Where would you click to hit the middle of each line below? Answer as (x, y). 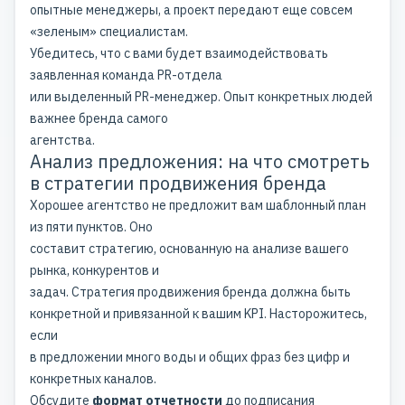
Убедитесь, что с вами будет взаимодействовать (179, 54)
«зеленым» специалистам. (109, 32)
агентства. (62, 141)
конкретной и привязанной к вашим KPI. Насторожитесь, (198, 314)
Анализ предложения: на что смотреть (200, 162)
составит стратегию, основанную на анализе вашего (189, 249)
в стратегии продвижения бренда (178, 184)
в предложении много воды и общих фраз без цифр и (190, 358)
